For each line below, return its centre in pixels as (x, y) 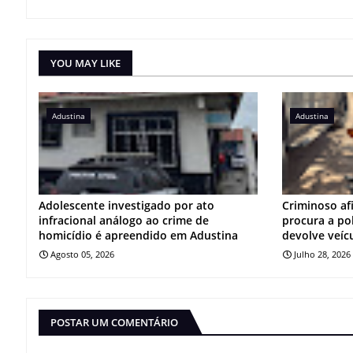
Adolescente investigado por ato (126, 205)
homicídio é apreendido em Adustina (138, 235)
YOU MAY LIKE (85, 63)
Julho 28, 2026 (323, 254)
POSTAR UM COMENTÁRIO (114, 322)
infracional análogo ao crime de (124, 220)
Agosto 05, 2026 (82, 254)
